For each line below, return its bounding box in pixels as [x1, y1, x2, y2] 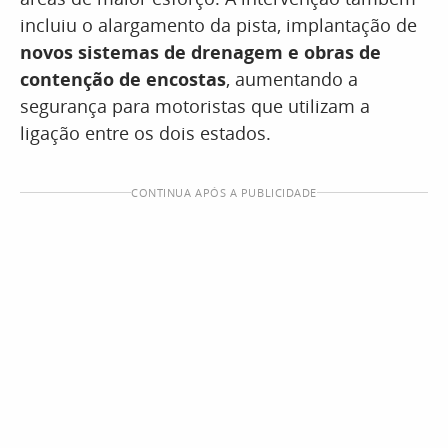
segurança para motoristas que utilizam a [20, 94, 370, 118]
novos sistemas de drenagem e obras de [20, 40, 381, 64]
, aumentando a [226, 67, 358, 91]
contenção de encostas [20, 67, 226, 91]
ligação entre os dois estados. [20, 121, 271, 145]
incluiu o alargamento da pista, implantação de [20, 13, 417, 37]
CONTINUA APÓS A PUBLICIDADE [131, 185, 317, 200]
